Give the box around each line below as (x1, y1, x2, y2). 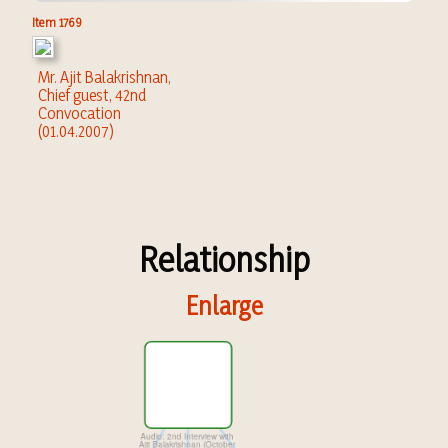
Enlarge (185, 290, 263, 321)
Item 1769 (32, 14, 82, 30)
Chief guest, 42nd (38, 85, 146, 105)
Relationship (138, 238, 310, 280)
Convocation (38, 103, 121, 123)
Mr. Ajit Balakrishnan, (38, 67, 171, 87)
